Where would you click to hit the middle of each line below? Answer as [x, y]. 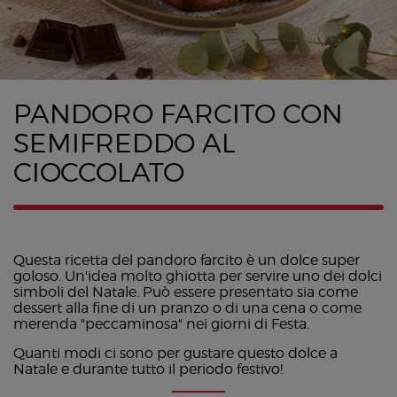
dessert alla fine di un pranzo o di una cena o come [187, 307]
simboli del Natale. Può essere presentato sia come [186, 292]
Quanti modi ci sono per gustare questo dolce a [175, 353]
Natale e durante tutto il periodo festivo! [148, 369]
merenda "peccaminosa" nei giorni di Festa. [161, 323]
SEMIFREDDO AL [125, 143]
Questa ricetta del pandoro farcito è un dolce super [187, 260]
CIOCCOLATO [99, 172]
